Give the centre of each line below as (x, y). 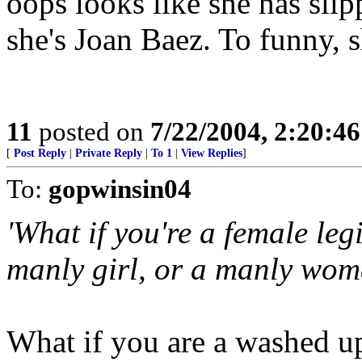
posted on (91, 131)
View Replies (212, 153)
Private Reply (109, 153)
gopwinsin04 (120, 189)
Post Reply (40, 153)
